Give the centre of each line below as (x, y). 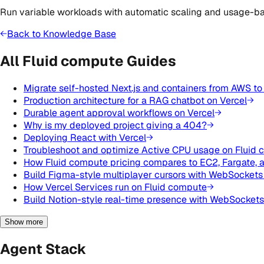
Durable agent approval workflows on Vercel (119, 113)
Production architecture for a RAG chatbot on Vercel (135, 100)
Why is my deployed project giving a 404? (115, 125)
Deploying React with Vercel (85, 138)
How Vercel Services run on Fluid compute (115, 187)
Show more (24, 222)
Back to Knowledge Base (62, 34)
